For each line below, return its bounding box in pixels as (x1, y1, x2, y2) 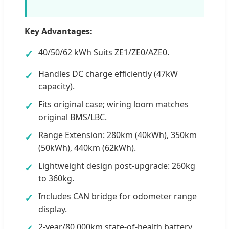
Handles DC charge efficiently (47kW (38, 67, 178, 79)
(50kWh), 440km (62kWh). (38, 142, 136, 153)
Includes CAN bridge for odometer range (38, 190, 197, 202)
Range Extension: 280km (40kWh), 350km (38, 129, 197, 141)
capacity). (38, 80, 75, 92)
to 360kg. (38, 172, 74, 184)
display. (38, 203, 67, 215)
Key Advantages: (25, 25, 93, 37)
